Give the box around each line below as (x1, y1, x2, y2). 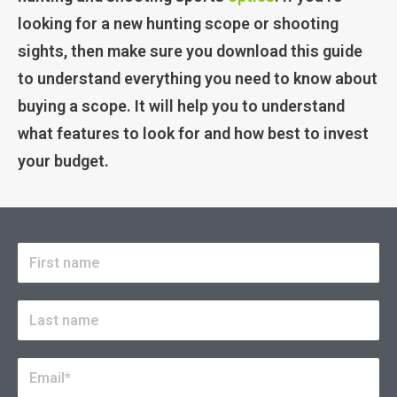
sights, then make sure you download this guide (18, 41, 362, 60)
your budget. (18, 151, 109, 170)
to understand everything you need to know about (18, 68, 378, 88)
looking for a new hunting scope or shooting (18, 13, 339, 33)
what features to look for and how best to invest (18, 123, 369, 143)
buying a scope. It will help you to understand (18, 96, 345, 115)
